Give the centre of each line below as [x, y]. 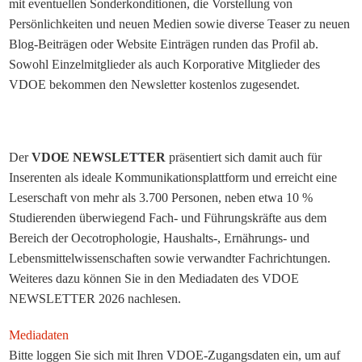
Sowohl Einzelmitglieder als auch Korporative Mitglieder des [165, 64]
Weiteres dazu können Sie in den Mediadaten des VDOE [154, 278]
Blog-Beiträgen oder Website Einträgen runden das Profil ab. [164, 44]
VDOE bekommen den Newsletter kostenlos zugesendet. [155, 84]
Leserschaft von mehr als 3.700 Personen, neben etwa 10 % [161, 198]
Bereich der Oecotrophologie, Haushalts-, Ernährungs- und [160, 238]
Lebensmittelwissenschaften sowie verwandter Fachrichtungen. [170, 258]
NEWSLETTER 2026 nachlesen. [95, 299]
